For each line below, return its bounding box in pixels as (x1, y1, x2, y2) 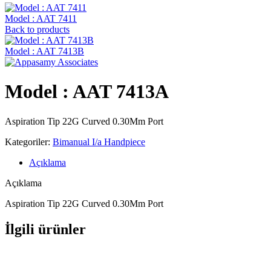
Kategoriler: (5, 136, 50, 147)
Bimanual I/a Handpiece (53, 136, 145, 147)
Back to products (5, 24, 70, 34)
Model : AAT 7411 (5, 13, 77, 24)
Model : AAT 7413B (5, 46, 84, 56)
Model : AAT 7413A (5, 80, 169, 103)
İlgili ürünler (5, 221, 86, 237)
